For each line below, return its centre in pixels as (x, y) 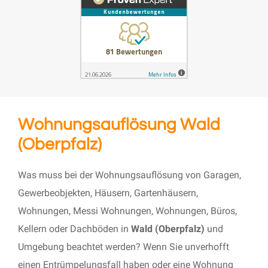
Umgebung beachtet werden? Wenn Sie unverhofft (124, 247)
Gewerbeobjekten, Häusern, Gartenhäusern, (108, 193)
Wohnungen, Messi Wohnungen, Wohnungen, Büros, (127, 211)
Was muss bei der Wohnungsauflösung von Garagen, (130, 175)
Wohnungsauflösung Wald (119, 125)
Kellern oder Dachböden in (74, 229)
